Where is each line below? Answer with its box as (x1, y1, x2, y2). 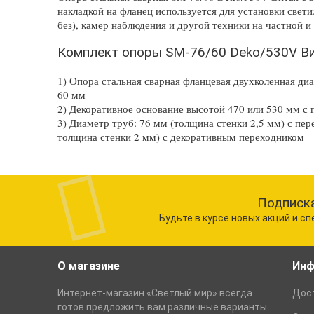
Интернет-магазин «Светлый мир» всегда (57, 287, 253, 299)
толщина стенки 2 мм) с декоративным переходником (57, 129, 305, 144)
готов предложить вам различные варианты (57, 301, 268, 313)
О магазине (57, 259, 121, 273)
